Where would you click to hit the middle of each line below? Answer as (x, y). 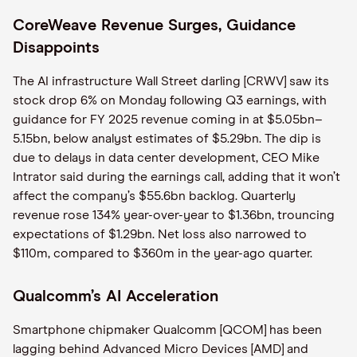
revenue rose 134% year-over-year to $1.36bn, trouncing (174, 215)
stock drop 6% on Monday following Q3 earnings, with (170, 100)
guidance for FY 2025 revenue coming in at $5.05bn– (168, 120)
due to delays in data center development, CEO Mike (166, 158)
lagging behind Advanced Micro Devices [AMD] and (161, 349)
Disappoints (56, 48)
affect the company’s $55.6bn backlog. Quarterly (154, 196)
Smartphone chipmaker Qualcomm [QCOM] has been (167, 330)
